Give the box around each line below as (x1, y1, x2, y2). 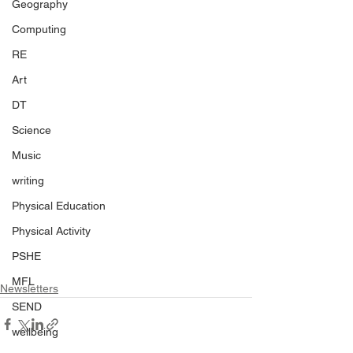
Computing (12, 23, 66, 35)
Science (12, 124, 51, 136)
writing (12, 174, 44, 187)
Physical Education (12, 199, 106, 212)
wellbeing (12, 325, 58, 338)
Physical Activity (12, 225, 91, 237)
